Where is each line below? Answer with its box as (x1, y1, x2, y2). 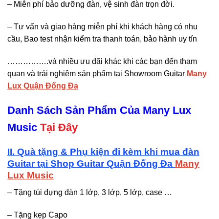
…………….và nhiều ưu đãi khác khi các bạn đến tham (7, 57, 197, 66)
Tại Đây (40, 121, 78, 134)
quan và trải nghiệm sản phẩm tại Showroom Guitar (7, 69, 187, 78)
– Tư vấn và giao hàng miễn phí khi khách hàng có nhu (7, 22, 197, 31)
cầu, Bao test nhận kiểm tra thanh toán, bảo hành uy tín (7, 34, 197, 43)
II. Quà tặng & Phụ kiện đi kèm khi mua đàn (7, 147, 199, 157)
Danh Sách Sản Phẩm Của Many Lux (7, 104, 191, 117)
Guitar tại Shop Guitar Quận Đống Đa (7, 158, 175, 169)
